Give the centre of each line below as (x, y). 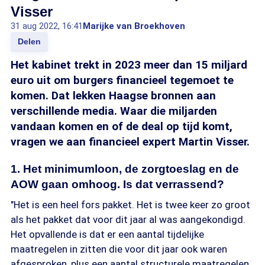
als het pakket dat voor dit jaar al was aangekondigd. (128, 219)
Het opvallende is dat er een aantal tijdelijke (107, 234)
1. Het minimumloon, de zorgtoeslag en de (125, 169)
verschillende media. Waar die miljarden (114, 111)
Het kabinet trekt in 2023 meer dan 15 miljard (129, 65)
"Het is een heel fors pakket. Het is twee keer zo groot (130, 205)
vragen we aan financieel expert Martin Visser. (130, 142)
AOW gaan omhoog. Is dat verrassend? (117, 184)
